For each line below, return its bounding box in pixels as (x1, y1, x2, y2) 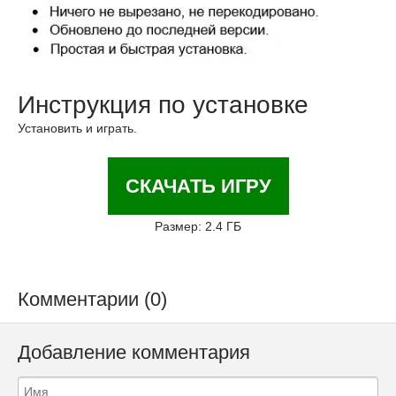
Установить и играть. (18, 121, 137, 136)
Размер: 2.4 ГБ (155, 219, 241, 234)
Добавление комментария (18, 341, 250, 364)
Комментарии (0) (18, 288, 167, 311)
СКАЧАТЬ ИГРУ (125, 175, 271, 198)
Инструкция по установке (18, 91, 308, 119)
